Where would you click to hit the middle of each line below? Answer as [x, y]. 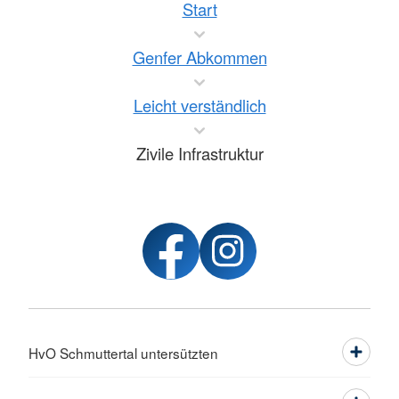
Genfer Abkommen [199, 57]
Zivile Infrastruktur [199, 153]
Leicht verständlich [199, 105]
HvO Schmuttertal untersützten [123, 353]
